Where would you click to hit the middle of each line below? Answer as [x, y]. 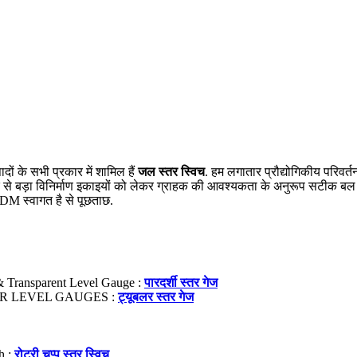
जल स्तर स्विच [171, 171]
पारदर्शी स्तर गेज [181, 282]
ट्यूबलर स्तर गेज [156, 296]
